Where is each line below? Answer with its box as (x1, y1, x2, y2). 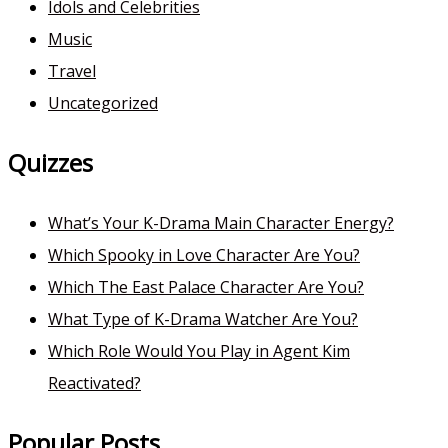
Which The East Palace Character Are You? (48, 276, 364, 299)
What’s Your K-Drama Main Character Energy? (48, 212, 394, 235)
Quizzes (8, 146, 93, 180)
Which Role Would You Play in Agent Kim (48, 340, 350, 363)
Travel (48, 60, 96, 83)
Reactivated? (48, 372, 141, 395)
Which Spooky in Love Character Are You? (48, 244, 360, 267)
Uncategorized (48, 92, 158, 115)
